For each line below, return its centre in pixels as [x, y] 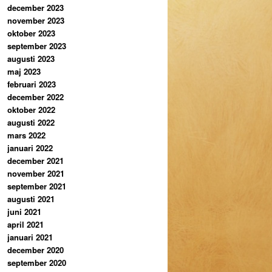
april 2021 [25, 225]
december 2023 [36, 8]
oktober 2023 [31, 33]
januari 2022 [30, 148]
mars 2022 [26, 135]
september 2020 [37, 263]
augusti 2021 [31, 199]
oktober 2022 [31, 110]
